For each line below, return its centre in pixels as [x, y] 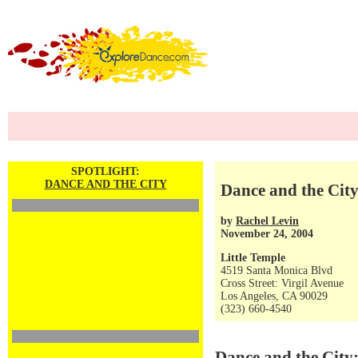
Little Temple [253, 258]
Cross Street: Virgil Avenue [282, 283]
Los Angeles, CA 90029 [274, 296]
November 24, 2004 [267, 233]
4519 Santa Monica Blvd [276, 270]
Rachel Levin [267, 221]
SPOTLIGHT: [105, 171]
